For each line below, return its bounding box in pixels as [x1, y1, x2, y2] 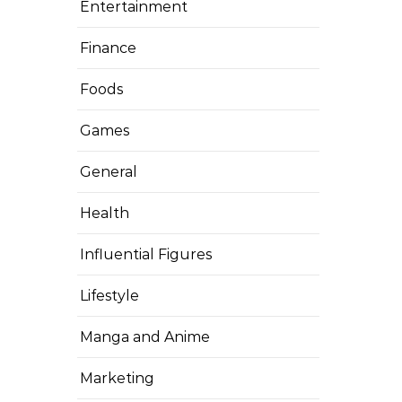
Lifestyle [80, 287, 139, 304]
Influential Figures [80, 246, 212, 263]
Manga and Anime [80, 328, 210, 345]
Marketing [80, 370, 154, 387]
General [80, 163, 137, 180]
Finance [80, 39, 136, 57]
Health [80, 205, 129, 222]
